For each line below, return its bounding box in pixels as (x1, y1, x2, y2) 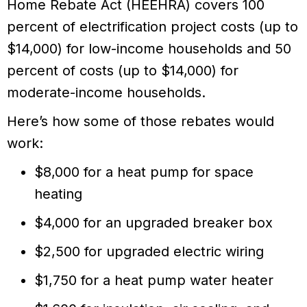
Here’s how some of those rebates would (7, 113, 274, 130)
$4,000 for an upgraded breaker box (34, 214, 273, 232)
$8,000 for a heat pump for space (34, 164, 254, 181)
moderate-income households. (7, 84, 206, 101)
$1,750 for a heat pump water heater (34, 272, 273, 289)
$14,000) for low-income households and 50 (7, 40, 291, 58)
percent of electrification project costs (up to (7, 19, 298, 36)
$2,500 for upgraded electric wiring (34, 243, 264, 260)
